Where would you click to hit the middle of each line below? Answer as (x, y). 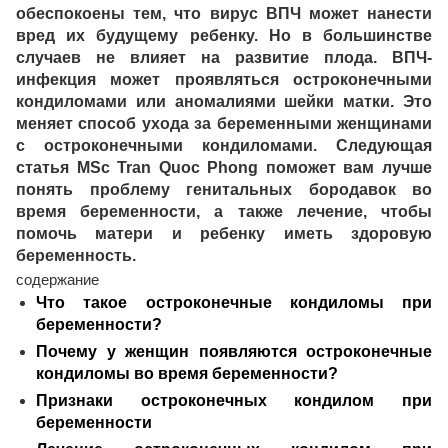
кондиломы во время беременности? (187, 373)
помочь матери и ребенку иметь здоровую (224, 233)
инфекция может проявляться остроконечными (224, 79)
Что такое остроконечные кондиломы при (234, 302)
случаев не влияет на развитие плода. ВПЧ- (224, 57)
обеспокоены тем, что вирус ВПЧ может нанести (224, 13)
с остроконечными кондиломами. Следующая (224, 145)
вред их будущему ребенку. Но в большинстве (224, 35)
